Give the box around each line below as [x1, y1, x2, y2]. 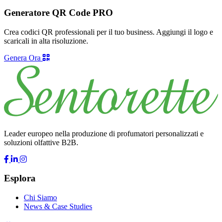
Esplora [4, 173, 36, 184]
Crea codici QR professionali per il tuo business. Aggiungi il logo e [4, 27, 213, 36]
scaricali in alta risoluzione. [4, 36, 88, 45]
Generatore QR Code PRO [4, 7, 113, 18]
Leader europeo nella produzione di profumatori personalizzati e [4, 129, 204, 138]
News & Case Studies [24, 202, 92, 211]
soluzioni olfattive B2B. [4, 138, 78, 147]
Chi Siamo [24, 193, 57, 202]
